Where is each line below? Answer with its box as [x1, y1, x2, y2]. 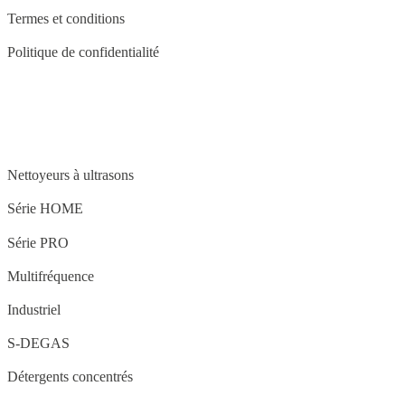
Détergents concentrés [7, 369, 133, 385]
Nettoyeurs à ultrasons [7, 167, 134, 184]
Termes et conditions [7, 10, 125, 26]
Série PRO [7, 234, 69, 250]
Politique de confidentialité [7, 44, 159, 61]
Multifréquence [7, 268, 94, 284]
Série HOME [7, 201, 83, 217]
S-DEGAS [7, 335, 70, 352]
